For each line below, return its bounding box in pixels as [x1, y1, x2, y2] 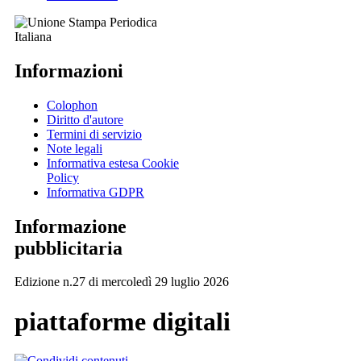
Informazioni [15, 60, 123, 81]
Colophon [47, 98, 98, 112]
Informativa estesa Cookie [47, 156, 179, 170]
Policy [47, 170, 79, 185]
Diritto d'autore [47, 112, 123, 127]
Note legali [47, 141, 102, 156]
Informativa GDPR [47, 185, 144, 199]
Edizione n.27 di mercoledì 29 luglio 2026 [15, 275, 229, 289]
